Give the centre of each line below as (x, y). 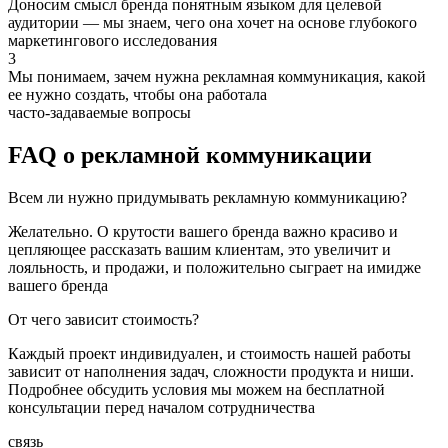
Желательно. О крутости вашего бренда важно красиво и (203, 231)
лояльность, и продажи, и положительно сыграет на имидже (214, 267)
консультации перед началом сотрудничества (161, 407)
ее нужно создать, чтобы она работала (137, 94)
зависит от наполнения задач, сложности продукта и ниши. (211, 371)
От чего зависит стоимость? (103, 319)
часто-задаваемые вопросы (99, 112)
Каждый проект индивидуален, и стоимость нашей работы (209, 353)
